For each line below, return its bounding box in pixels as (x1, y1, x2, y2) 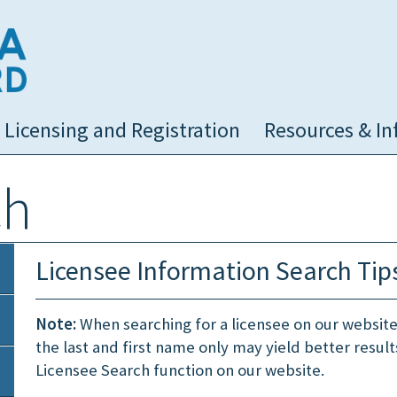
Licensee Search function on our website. (35, 360, 324, 380)
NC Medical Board (27, 28, 140, 48)
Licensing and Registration (4, 116, 240, 144)
